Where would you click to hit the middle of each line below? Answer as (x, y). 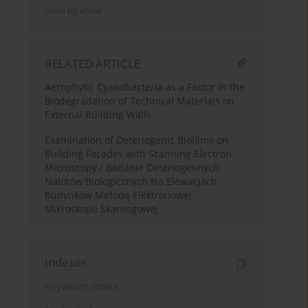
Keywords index (81, 287)
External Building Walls (98, 115)
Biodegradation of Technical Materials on (140, 101)
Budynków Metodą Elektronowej (119, 195)
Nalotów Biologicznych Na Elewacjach (131, 181)
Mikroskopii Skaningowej (102, 209)
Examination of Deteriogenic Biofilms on (137, 140)
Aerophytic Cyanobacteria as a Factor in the (145, 87)
